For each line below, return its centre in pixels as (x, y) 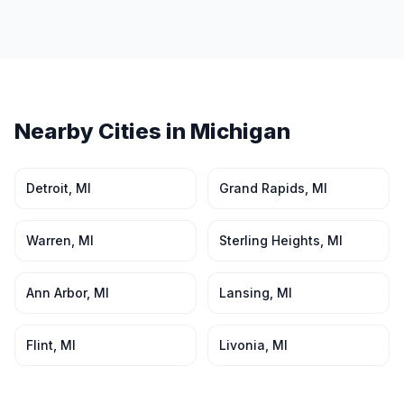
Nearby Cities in (102, 131)
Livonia (242, 345)
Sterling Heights (270, 240)
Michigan (240, 131)
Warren (49, 240)
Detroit (47, 188)
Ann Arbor (56, 293)
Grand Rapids (262, 188)
